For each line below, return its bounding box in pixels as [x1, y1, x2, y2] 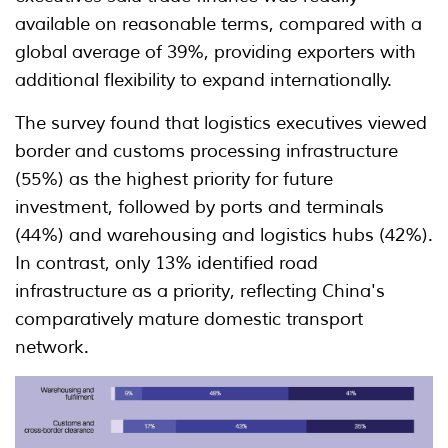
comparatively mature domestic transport [15, 308, 363, 331]
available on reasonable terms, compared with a [15, 13, 422, 36]
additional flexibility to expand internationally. [15, 69, 392, 92]
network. [15, 336, 89, 359]
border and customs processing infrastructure [15, 140, 398, 163]
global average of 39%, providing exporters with [15, 41, 416, 64]
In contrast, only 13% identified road [15, 252, 318, 275]
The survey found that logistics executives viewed [15, 112, 427, 135]
